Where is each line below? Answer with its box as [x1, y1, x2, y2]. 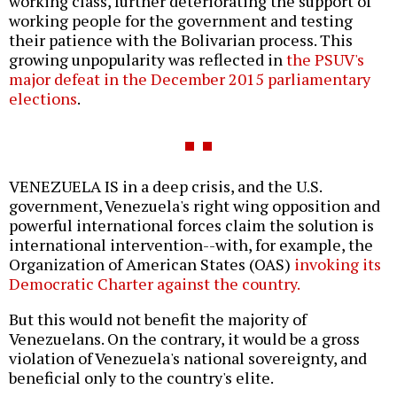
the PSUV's [286, 48, 364, 70]
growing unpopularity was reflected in [9, 48, 286, 70]
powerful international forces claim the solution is [9, 214, 374, 236]
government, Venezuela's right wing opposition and [9, 194, 380, 216]
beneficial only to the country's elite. [9, 366, 274, 388]
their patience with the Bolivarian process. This [9, 28, 353, 51]
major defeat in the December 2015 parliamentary [9, 67, 370, 90]
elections [9, 87, 77, 109]
